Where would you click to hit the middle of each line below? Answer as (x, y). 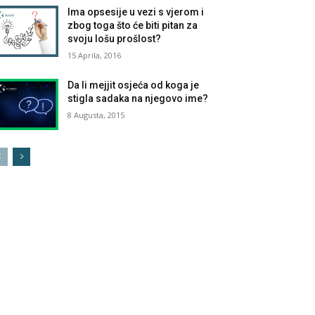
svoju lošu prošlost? (115, 38)
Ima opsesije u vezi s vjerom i (136, 12)
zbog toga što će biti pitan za (133, 25)
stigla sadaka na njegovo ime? (138, 98)
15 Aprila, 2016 (95, 55)
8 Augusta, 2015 (96, 115)
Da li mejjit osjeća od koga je (134, 85)
